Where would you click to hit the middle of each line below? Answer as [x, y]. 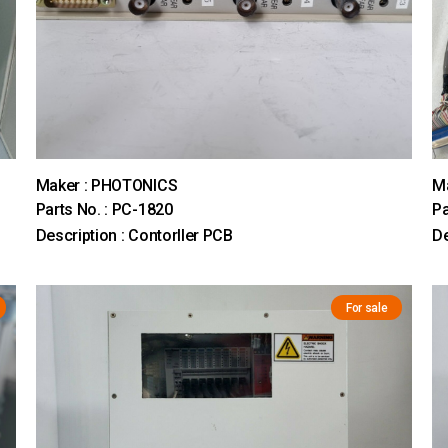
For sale [366, 308]
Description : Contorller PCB [134, 236]
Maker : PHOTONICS [106, 186]
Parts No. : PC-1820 [104, 210]
